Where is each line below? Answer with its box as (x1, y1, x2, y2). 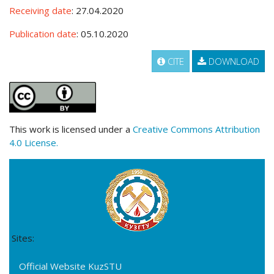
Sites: (12, 232, 34, 245)
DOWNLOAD (206, 55, 259, 68)
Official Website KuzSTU (19, 260, 122, 273)
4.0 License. (9, 136, 58, 149)
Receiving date (9, 4, 72, 17)
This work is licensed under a (9, 123, 133, 136)
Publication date (9, 28, 76, 40)
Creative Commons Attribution (133, 123, 260, 136)
